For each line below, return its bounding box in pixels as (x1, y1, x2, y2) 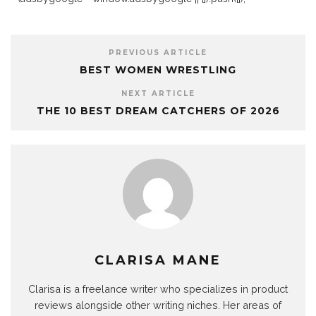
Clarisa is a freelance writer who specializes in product (28, 283, 288, 295)
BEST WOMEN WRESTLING (80, 63, 236, 76)
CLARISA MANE (95, 253, 221, 268)
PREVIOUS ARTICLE (109, 48, 207, 57)
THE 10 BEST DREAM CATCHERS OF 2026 (36, 104, 280, 117)
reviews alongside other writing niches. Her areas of (35, 299, 281, 311)
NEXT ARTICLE (121, 89, 195, 98)
